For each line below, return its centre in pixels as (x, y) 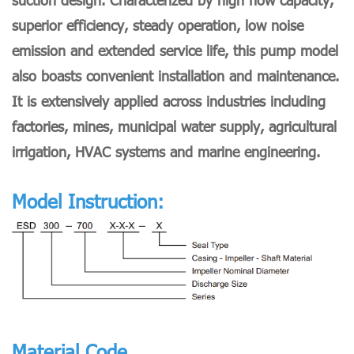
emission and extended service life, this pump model (175, 51)
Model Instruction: (88, 201)
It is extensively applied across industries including (169, 101)
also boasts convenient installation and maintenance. (175, 76)
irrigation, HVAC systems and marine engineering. (166, 152)
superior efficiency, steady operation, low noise (158, 25)
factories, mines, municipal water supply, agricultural (174, 126)
